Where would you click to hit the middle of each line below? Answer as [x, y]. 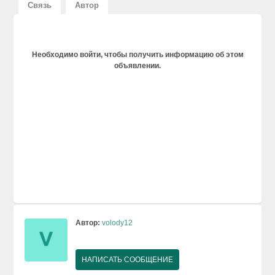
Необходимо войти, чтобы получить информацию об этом [137, 54]
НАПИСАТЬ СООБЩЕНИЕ [128, 259]
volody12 [118, 223]
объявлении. [137, 65]
